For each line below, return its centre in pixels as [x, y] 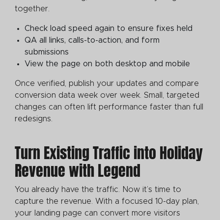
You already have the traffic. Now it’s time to [98, 189]
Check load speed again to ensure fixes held [109, 28]
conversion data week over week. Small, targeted [107, 95]
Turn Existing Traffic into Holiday [109, 153]
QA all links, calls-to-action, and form [92, 40]
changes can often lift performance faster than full [109, 107]
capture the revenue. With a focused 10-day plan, [107, 201]
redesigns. [35, 119]
